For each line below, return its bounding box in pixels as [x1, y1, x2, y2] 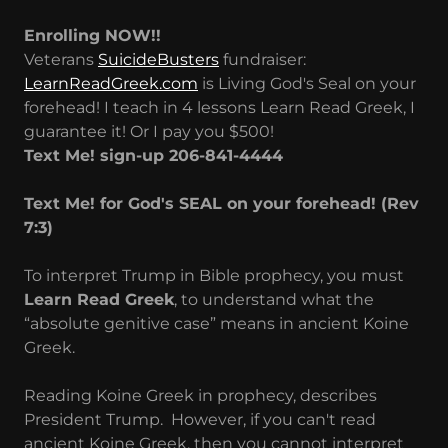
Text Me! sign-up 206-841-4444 [24, 145, 283, 165]
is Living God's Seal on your [198, 73, 416, 93]
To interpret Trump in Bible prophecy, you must [24, 265, 404, 285]
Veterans [24, 49, 98, 69]
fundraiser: [219, 49, 306, 69]
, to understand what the [174, 289, 374, 309]
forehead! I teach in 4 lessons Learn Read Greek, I [24, 97, 415, 117]
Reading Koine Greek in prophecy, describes [24, 385, 377, 405]
